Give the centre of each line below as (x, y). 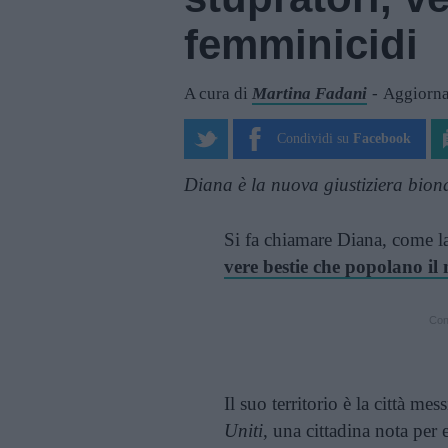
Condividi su (313, 138)
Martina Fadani (309, 93)
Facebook (382, 138)
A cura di (218, 93)
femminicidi (301, 44)
